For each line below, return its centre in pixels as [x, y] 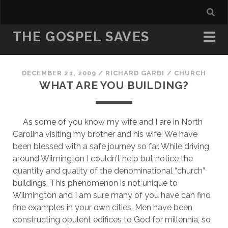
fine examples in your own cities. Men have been [102, 207]
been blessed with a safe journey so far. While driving [111, 146]
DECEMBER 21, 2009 [59, 73]
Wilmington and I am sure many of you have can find [111, 195]
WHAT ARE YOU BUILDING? [114, 85]
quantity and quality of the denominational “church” [109, 171]
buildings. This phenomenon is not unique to [95, 183]
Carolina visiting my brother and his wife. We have [105, 134]
